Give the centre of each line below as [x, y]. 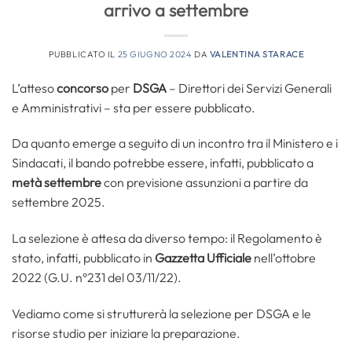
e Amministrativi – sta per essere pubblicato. [134, 107]
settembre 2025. [59, 202]
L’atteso [34, 88]
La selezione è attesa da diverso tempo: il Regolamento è [167, 238]
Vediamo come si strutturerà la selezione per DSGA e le [161, 313]
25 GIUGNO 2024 [155, 54]
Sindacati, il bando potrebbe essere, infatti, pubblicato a [163, 163]
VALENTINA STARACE [257, 54]
